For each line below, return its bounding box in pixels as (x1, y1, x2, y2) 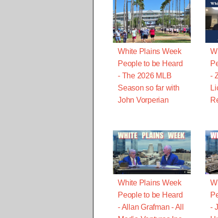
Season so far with (118, 84, 180, 92)
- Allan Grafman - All (118, 202, 184, 211)
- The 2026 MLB (118, 72, 172, 80)
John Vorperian (118, 96, 169, 105)
